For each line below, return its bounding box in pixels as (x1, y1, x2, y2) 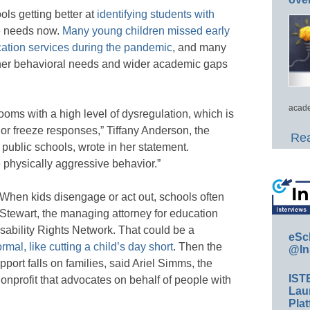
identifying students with (97, 8, 215, 20)
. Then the (173, 240, 222, 253)
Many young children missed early (62, 24, 230, 37)
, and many (172, 41, 226, 53)
